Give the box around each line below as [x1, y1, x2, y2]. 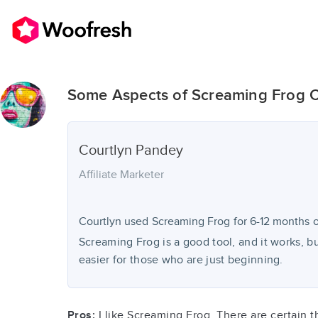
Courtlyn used [78, 215, 148, 229]
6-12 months [249, 215, 309, 229]
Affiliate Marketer [78, 168, 164, 182]
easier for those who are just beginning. [78, 253, 283, 267]
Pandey [135, 142, 183, 159]
